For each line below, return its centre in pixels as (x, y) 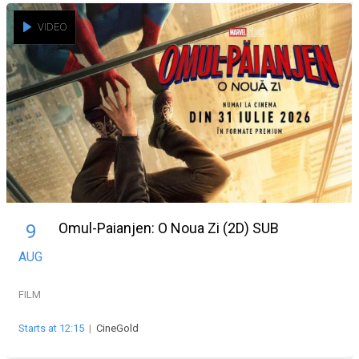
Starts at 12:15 (51, 328)
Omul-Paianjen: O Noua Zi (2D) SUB (169, 228)
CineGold (117, 328)
